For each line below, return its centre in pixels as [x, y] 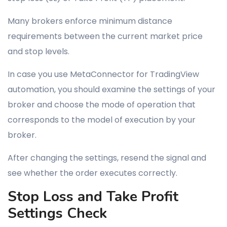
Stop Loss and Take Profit [93, 197]
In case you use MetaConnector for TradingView [103, 74]
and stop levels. [39, 51]
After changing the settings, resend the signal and [107, 158]
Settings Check [57, 213]
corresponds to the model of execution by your [102, 120]
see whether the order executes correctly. [92, 173]
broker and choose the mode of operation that [102, 105]
